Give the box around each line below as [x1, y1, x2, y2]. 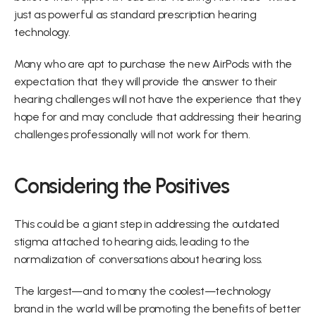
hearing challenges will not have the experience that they [14, 92, 301, 106]
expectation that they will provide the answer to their [14, 75, 277, 88]
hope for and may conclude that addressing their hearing [14, 110, 301, 123]
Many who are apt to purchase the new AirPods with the [14, 57, 293, 71]
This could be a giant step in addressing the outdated [14, 217, 280, 231]
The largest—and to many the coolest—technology [14, 284, 271, 298]
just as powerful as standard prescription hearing [14, 8, 257, 21]
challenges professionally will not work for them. [14, 128, 250, 141]
